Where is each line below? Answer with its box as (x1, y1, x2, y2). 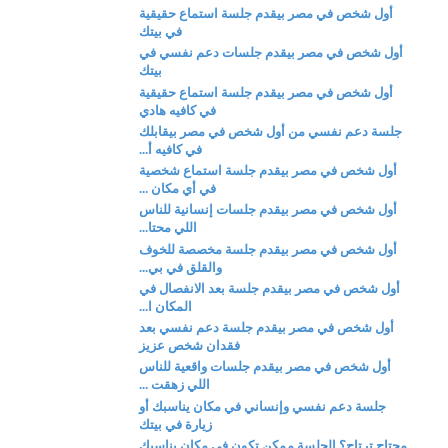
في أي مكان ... (139, 181, 217, 196)
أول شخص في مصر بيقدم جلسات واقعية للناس (139, 359, 392, 375)
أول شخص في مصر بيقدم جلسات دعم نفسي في (139, 45, 404, 61)
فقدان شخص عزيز (139, 338, 241, 353)
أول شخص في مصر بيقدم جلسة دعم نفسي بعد (139, 320, 395, 335)
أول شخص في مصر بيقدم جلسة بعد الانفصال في (139, 280, 401, 296)
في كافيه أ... (139, 141, 203, 157)
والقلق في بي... (139, 259, 223, 275)
